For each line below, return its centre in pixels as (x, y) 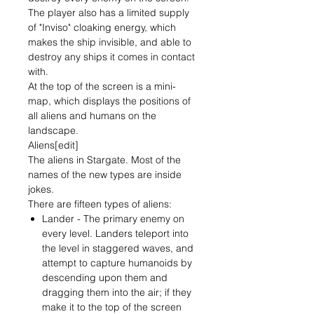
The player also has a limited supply (109, 13)
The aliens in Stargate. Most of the (104, 160)
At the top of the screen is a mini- (102, 86)
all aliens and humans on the (92, 116)
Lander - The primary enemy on (113, 219)
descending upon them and (105, 278)
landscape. (53, 130)
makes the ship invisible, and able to (110, 42)
